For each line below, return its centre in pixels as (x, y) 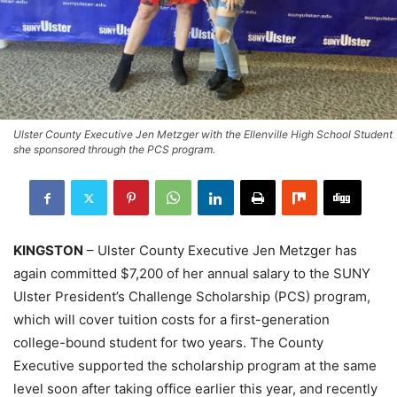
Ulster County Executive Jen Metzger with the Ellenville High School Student (203, 135)
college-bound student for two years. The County (168, 343)
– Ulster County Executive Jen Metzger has (220, 251)
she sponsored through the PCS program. (114, 150)
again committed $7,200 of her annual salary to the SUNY (192, 274)
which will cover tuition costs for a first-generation (171, 320)
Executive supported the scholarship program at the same (195, 366)
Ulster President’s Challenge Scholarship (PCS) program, (192, 297)
